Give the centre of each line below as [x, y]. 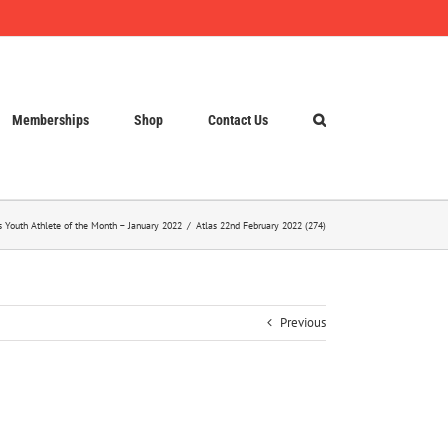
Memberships [50, 119]
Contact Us [238, 119]
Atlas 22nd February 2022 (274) [261, 225]
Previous [303, 322]
